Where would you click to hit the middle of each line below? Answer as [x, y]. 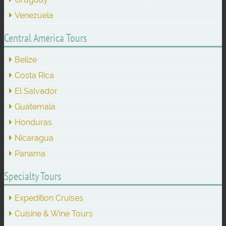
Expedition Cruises [49, 198]
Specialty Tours [33, 176]
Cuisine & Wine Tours [54, 213]
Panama [30, 154]
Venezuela [34, 16]
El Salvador [36, 91]
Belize [26, 60]
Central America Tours [45, 38]
